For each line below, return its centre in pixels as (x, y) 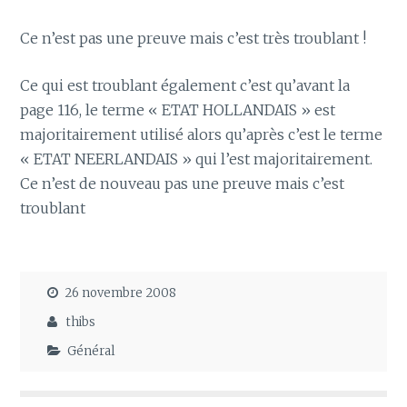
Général (91, 352)
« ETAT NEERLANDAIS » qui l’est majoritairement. (197, 159)
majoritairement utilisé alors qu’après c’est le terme (202, 135)
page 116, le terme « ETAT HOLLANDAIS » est (178, 110)
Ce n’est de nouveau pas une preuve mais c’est (183, 184)
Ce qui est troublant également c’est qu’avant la (185, 86)
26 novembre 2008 (121, 293)
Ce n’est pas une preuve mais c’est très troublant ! (194, 38)
